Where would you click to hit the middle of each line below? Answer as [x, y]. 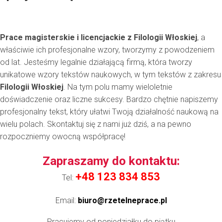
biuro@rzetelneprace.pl [122, 200]
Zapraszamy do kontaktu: [111, 161]
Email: [66, 200]
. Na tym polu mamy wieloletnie [118, 87]
